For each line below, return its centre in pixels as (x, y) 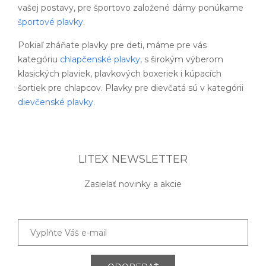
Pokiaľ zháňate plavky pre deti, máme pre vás (112, 45)
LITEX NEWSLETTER (133, 159)
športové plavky (50, 22)
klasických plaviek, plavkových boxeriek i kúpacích (120, 74)
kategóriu (39, 60)
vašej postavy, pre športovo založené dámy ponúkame (131, 8)
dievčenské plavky (56, 102)
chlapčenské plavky (100, 60)
